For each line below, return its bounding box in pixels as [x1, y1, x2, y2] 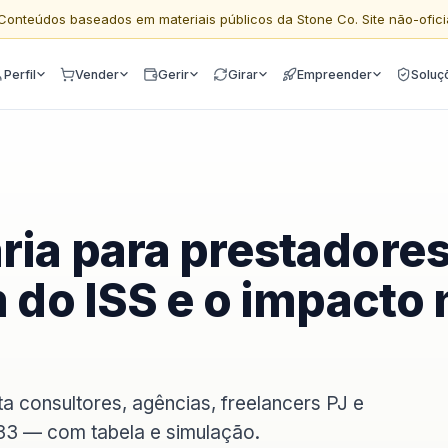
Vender [75, 66, 119, 82]
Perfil [4, 66, 36, 82]
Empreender [297, 66, 372, 82]
